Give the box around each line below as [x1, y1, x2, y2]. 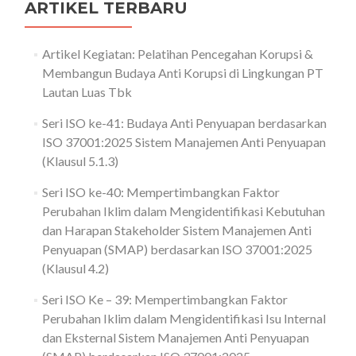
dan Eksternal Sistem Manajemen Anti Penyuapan [41, 330, 309, 345]
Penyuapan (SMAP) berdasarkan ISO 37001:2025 [41, 242, 312, 257]
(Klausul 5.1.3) [41, 153, 118, 168]
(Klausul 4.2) [41, 261, 109, 276]
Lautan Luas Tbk [41, 84, 132, 99]
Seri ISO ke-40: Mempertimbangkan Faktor [41, 184, 280, 199]
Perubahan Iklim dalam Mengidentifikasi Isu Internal [41, 311, 326, 326]
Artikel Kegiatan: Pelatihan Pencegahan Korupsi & [41, 46, 313, 61]
